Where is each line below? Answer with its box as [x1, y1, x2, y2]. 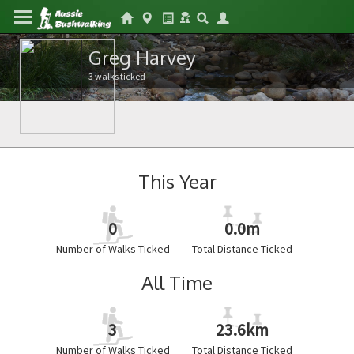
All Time [141, 270, 213, 295]
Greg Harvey [88, 45, 196, 70]
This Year [137, 169, 217, 194]
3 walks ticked [88, 70, 145, 82]
